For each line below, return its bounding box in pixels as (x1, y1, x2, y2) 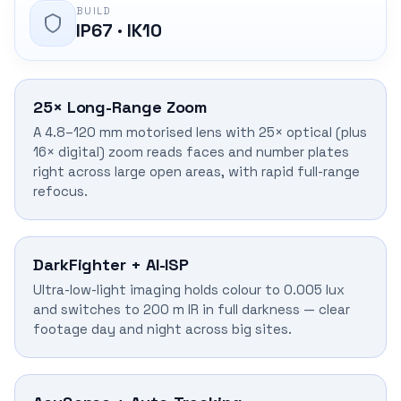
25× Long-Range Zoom (33, 96, 208, 117)
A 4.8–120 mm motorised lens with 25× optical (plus (33, 123, 367, 141)
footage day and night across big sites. (33, 320, 292, 337)
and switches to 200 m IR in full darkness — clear (33, 300, 350, 318)
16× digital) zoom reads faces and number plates (33, 142, 349, 160)
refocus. (33, 182, 88, 200)
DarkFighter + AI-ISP (33, 253, 190, 275)
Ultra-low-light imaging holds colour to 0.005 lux (33, 280, 345, 298)
